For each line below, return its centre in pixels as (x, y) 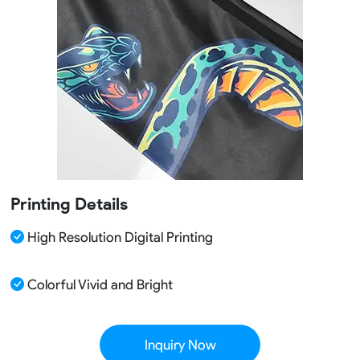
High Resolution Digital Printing (118, 237)
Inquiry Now (180, 344)
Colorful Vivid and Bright (98, 284)
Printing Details (69, 203)
